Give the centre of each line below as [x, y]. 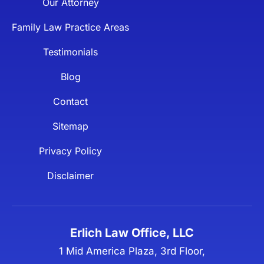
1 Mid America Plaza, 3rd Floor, [132, 251]
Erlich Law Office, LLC [132, 232]
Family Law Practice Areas [70, 27]
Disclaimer [70, 175]
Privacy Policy [70, 151]
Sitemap [70, 126]
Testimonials [70, 52]
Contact [70, 101]
